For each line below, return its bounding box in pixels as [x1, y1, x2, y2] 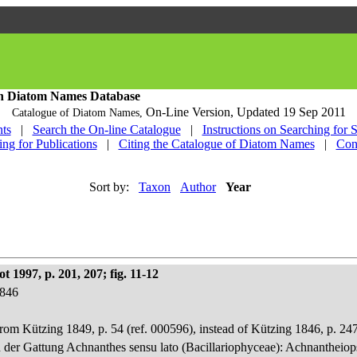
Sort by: [89, 180, 129, 194]
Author [180, 180, 216, 194]
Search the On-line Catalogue [32, 123, 181, 136]
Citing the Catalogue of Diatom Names [118, 137, 315, 151]
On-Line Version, [145, 105, 237, 119]
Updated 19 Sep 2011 [236, 105, 346, 119]
